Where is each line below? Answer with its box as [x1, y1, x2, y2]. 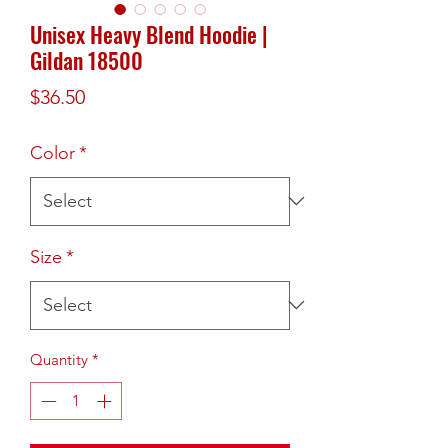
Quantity [30, 349, 88, 369]
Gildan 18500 [30, 43, 143, 76]
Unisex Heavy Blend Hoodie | [30, 17, 268, 50]
